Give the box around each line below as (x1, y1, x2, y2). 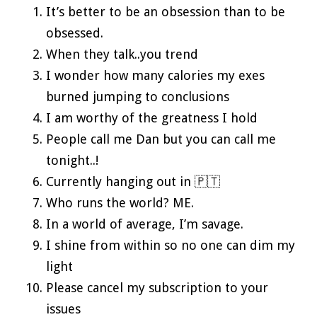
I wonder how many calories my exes (46, 67, 265, 83)
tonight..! (46, 152, 98, 168)
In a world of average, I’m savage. (46, 216, 243, 231)
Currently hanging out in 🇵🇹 (46, 173, 220, 189)
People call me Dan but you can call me (46, 131, 276, 146)
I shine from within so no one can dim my (46, 237, 295, 253)
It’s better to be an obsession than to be (46, 4, 285, 19)
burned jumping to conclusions (46, 88, 229, 104)
